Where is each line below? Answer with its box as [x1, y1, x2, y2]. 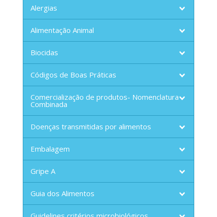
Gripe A [30, 166, 55, 176]
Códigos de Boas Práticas [30, 70, 116, 80]
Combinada [30, 99, 67, 109]
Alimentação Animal [30, 25, 94, 35]
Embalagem [30, 144, 70, 154]
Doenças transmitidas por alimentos [30, 122, 151, 132]
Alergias [30, 3, 57, 13]
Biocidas [30, 47, 58, 58]
